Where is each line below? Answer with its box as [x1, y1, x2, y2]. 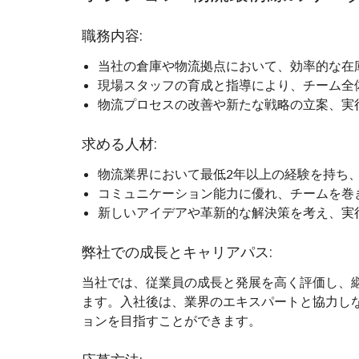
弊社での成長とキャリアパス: [82, 242, 272, 263]
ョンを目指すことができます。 [82, 313, 261, 329]
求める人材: [82, 134, 157, 155]
